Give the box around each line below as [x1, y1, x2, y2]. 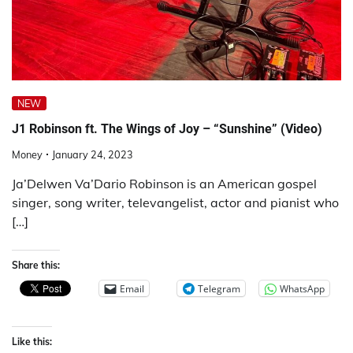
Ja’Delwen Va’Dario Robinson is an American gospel [12, 176, 317, 192]
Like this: [12, 336, 52, 348]
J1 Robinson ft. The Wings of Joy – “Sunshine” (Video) [12, 121, 322, 136]
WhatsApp [280, 281, 325, 295]
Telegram [198, 281, 240, 295]
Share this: [12, 259, 60, 272]
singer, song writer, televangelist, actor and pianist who [12, 195, 339, 211]
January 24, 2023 [52, 148, 133, 162]
